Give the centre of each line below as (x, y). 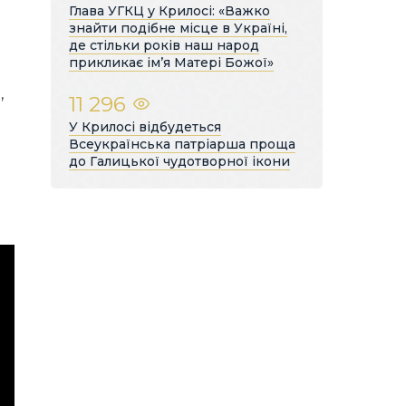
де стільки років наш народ (164, 45)
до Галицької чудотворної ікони (179, 161)
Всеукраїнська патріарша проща (182, 144)
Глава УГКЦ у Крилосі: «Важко (169, 10)
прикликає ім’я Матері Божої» (171, 62)
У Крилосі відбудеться (145, 126)
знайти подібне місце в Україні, (178, 28)
